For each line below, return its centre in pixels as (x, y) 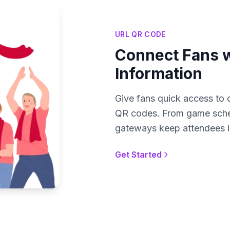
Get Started (138, 154)
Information (159, 73)
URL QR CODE (140, 34)
